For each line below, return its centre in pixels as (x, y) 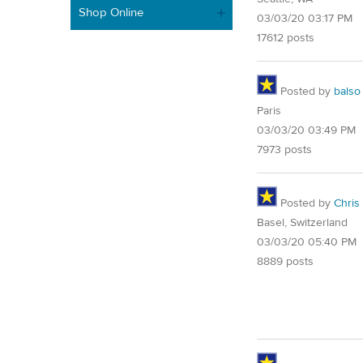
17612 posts (286, 38)
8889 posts (285, 261)
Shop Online (111, 12)
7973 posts (284, 149)
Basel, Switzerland (302, 222)
